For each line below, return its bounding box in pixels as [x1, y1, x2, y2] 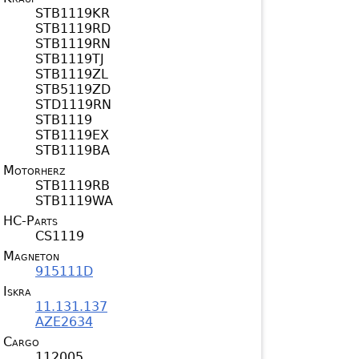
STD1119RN [35, 97, 111, 113]
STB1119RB [35, 178, 110, 194]
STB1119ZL [35, 67, 108, 83]
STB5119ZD [35, 82, 111, 98]
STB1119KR [35, 6, 110, 22]
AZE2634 [35, 314, 93, 330]
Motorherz [3, 163, 66, 179]
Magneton [3, 248, 59, 264]
